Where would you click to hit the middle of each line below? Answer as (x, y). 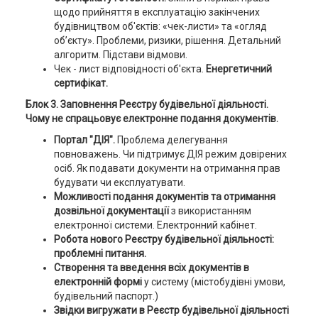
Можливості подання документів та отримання (164, 197)
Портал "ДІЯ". (85, 140)
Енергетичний (237, 69)
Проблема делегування (172, 140)
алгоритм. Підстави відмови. (120, 55)
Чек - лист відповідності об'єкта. (128, 69)
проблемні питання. (100, 253)
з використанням (211, 211)
